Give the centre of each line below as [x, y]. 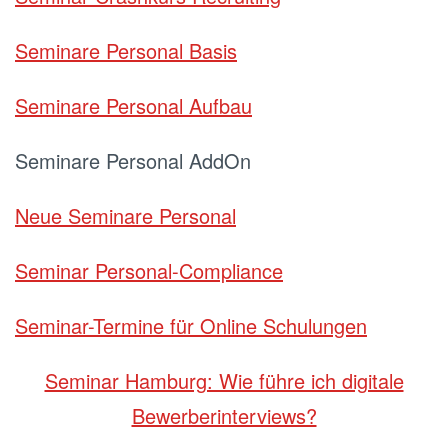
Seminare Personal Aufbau [133, 105]
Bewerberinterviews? [224, 415]
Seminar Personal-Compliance [149, 270]
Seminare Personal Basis [126, 50]
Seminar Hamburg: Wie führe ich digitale [224, 380]
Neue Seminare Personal [125, 215]
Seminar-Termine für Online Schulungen [191, 325]
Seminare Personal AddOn [133, 160]
